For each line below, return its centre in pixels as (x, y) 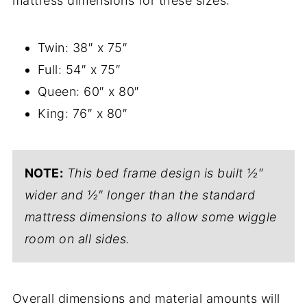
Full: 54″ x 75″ (79, 70)
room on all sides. (77, 239)
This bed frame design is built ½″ (165, 173)
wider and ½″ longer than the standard (140, 195)
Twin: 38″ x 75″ (83, 48)
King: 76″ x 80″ (83, 114)
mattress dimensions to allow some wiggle (150, 217)
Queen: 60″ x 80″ (88, 92)
